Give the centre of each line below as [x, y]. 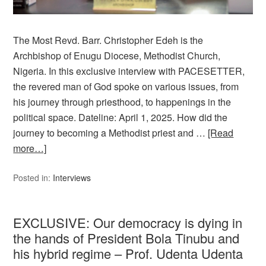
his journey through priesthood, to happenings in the [122, 102]
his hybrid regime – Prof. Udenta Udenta [128, 254]
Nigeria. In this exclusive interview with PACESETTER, [129, 71]
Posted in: [33, 178]
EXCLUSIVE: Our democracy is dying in [128, 223]
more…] [30, 148]
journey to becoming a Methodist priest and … [111, 133]
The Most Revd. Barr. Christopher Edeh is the [108, 40]
